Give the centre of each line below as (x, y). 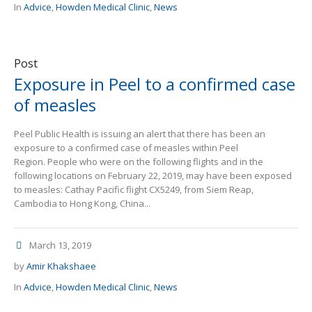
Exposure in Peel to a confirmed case (155, 84)
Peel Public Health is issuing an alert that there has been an (140, 134)
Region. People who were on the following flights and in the (139, 162)
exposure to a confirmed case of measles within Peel (126, 148)
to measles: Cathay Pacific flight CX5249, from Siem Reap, (134, 190)
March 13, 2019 (60, 245)
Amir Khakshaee (61, 266)
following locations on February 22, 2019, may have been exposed (153, 176)
